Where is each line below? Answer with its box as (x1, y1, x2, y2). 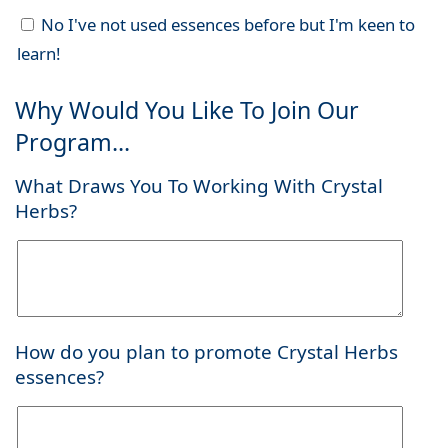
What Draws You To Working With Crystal (15, 173, 383, 200)
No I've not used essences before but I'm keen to (36, 13, 415, 37)
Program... (15, 126, 130, 159)
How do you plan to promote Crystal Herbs (15, 339, 398, 366)
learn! (16, 42, 61, 66)
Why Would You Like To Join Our (15, 94, 359, 127)
